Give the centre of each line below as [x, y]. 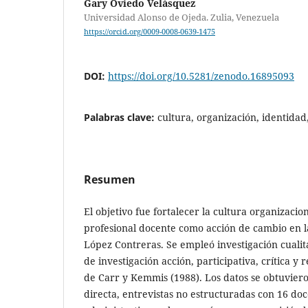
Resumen [110, 180]
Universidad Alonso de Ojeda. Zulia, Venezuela [181, 18]
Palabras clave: [121, 118]
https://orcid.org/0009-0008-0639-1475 [150, 32]
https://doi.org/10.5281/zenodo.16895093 [201, 76]
